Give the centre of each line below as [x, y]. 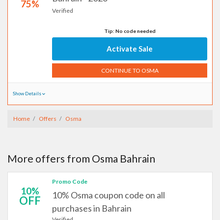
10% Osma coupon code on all [109, 195]
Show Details [27, 94]
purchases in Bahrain [92, 208]
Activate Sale [130, 49]
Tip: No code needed [130, 31]
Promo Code [70, 181]
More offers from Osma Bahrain [81, 158]
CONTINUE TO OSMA [130, 70]
